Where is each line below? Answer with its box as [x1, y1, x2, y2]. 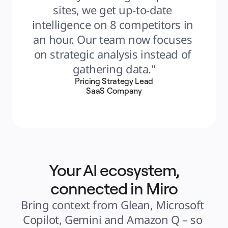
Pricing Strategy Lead [74, 76, 154, 86]
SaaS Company [86, 85, 142, 96]
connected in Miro [50, 178, 178, 198]
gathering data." [72, 61, 156, 76]
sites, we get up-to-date [53, 2, 172, 17]
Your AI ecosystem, [48, 160, 180, 180]
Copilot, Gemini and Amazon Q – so [22, 212, 203, 227]
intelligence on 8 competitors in [32, 17, 193, 32]
